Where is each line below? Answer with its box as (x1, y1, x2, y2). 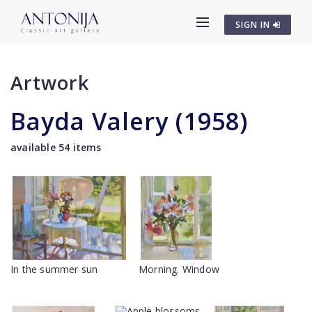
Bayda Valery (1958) (10, 105, 248, 137)
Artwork (10, 70, 89, 95)
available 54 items (10, 141, 102, 154)
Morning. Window (139, 263, 219, 276)
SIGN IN (235, 19, 273, 31)
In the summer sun (10, 263, 98, 276)
